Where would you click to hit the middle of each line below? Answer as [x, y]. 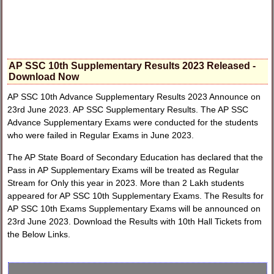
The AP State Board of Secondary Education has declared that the [135, 157]
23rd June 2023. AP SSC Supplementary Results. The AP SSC [128, 110]
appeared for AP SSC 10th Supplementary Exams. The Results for [136, 195]
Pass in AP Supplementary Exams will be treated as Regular [124, 170]
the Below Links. [39, 234]
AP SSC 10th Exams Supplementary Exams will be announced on [134, 208]
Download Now [44, 76]
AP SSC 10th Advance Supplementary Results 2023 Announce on [134, 97]
